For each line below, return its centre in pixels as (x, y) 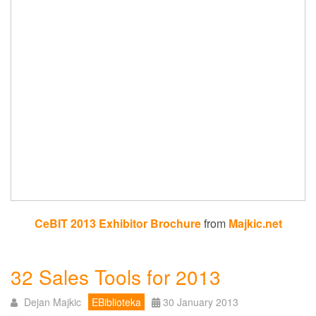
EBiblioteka (116, 302)
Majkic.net (255, 223)
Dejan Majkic (53, 302)
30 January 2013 (201, 302)
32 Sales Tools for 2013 (116, 276)
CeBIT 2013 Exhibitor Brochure (117, 223)
